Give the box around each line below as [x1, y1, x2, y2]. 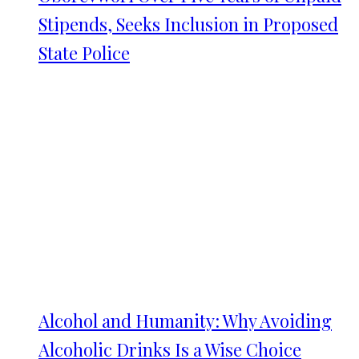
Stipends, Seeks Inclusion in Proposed [38, 12, 338, 36]
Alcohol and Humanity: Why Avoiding [38, 309, 332, 333]
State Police [38, 41, 130, 65]
